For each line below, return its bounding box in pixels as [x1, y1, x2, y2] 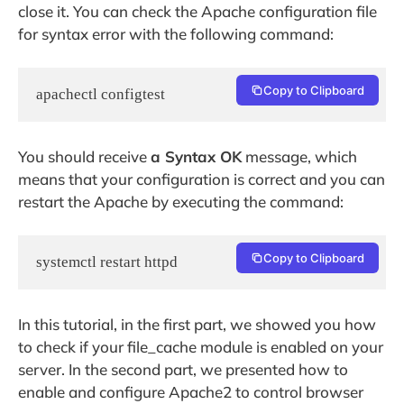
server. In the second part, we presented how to [18, 359, 348, 379]
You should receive [18, 146, 151, 166]
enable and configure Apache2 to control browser [18, 381, 363, 401]
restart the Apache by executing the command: [18, 191, 344, 211]
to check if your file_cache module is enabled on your [18, 336, 383, 356]
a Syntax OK [151, 146, 242, 166]
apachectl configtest [36, 86, 165, 104]
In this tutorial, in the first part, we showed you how [18, 314, 376, 334]
